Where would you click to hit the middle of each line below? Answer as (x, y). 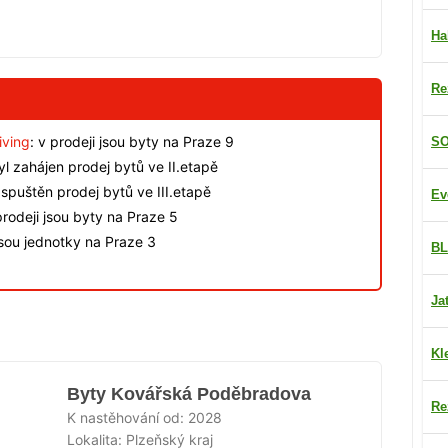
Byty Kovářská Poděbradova (189, 394)
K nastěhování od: (128, 418)
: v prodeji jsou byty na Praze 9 (132, 142)
